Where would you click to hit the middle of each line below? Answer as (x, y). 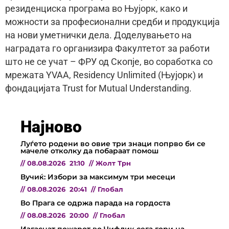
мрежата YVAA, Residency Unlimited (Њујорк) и (104, 75)
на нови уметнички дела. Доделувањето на (98, 35)
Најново (51, 127)
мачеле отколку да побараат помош (89, 151)
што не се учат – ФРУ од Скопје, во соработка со (109, 62)
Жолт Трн (113, 163)
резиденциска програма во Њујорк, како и (96, 8)
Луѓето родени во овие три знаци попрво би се (113, 143)
